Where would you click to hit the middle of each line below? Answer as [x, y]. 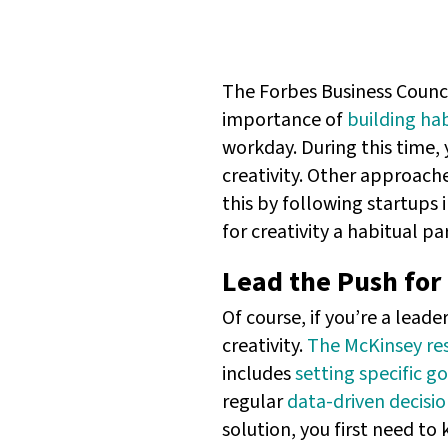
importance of [284, 120]
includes [258, 374]
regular [254, 402]
